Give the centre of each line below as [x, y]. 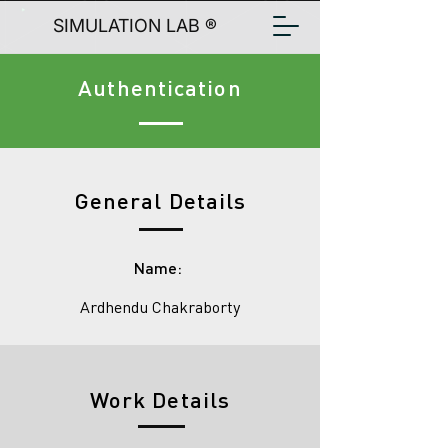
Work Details [160, 399]
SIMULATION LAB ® [134, 25]
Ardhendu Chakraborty [160, 307]
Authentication [160, 87]
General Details [160, 200]
